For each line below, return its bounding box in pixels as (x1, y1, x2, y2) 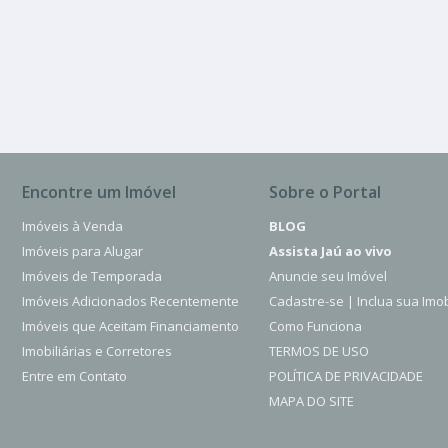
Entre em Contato (22, 366, 127, 385)
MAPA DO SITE (269, 391, 354, 410)
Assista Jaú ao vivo (269, 241, 392, 260)
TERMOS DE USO (269, 341, 369, 360)
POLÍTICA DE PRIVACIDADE (269, 366, 423, 385)
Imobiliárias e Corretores (22, 341, 172, 360)
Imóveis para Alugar (22, 241, 143, 260)
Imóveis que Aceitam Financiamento (22, 316, 239, 335)
